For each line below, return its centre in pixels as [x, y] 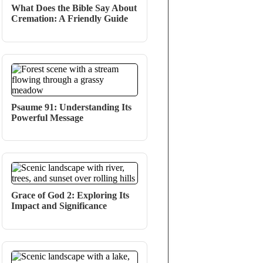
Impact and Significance [59, 206]
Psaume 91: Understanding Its [72, 107]
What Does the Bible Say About [74, 8]
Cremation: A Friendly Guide [70, 18]
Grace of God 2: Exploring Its [70, 195]
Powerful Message [48, 117]
